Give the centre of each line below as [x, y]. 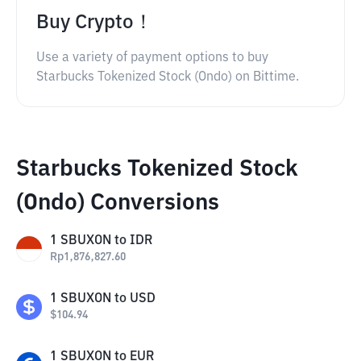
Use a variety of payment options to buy [152, 58]
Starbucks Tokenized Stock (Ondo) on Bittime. [168, 77]
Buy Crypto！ [95, 23]
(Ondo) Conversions [118, 203]
